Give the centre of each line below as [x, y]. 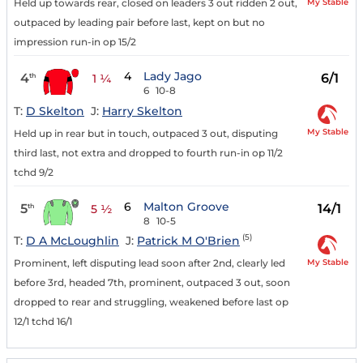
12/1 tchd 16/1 [43, 322]
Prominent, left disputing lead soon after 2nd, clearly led [149, 263]
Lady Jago [173, 77]
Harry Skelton [142, 111]
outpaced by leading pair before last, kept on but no [139, 23]
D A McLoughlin [73, 241]
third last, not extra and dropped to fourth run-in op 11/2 [148, 152]
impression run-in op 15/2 [75, 42]
